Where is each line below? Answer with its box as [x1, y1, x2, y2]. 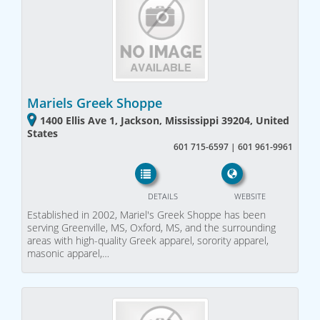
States [27, 126, 58, 140]
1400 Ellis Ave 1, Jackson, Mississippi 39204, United [40, 113, 289, 127]
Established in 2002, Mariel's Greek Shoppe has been [27, 208, 266, 221]
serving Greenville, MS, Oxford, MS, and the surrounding [27, 221, 276, 234]
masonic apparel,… [27, 246, 109, 260]
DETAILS [147, 191, 178, 201]
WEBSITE [234, 191, 266, 201]
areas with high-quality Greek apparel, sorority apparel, [27, 234, 269, 247]
